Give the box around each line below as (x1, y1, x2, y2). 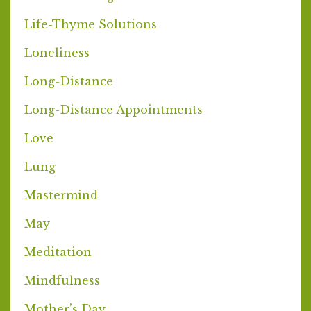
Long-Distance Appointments (24, 102, 203, 117)
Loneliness (24, 45, 90, 60)
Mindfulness (24, 273, 100, 287)
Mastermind (24, 187, 98, 202)
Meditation (24, 244, 92, 259)
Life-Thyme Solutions (24, 17, 157, 31)
